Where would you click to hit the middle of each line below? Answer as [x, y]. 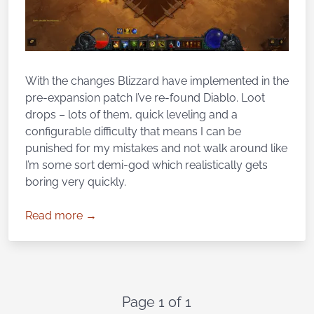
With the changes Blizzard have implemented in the [157, 81]
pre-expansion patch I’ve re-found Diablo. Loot [145, 98]
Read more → [61, 216]
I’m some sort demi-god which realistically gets [146, 165]
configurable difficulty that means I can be [133, 132]
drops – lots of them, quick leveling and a [131, 115]
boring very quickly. [76, 182]
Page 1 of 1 [157, 302]
